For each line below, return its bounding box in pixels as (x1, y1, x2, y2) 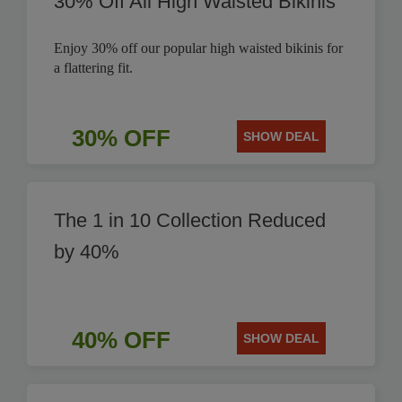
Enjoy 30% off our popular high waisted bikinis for (54, 40, 343, 56)
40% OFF (71, 327, 170, 354)
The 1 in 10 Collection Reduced (54, 209, 326, 232)
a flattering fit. (54, 60, 133, 75)
